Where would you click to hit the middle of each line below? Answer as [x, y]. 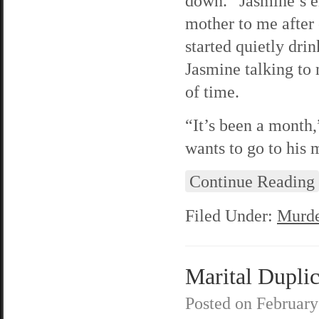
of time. [212, 91]
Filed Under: [231, 215]
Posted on [221, 303]
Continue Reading [252, 181]
